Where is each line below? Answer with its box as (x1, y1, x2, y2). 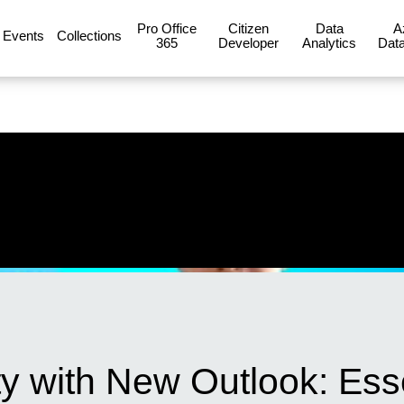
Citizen (227, 20, 269, 36)
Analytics (302, 34, 356, 50)
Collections (57, 27, 122, 43)
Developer (217, 34, 279, 50)
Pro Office (137, 20, 197, 36)
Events (3, 27, 44, 43)
